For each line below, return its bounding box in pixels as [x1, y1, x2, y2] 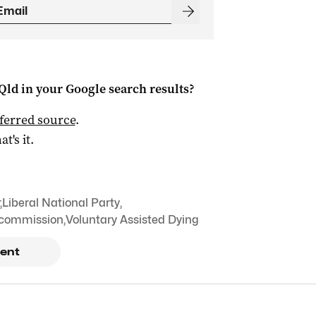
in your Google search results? [18, 80, 195, 97]
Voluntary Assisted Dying [65, 213, 199, 226]
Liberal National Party [1, 196, 120, 209]
